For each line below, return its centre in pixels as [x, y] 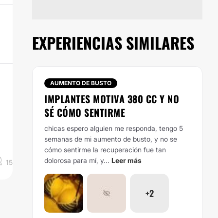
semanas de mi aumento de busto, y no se [111, 139]
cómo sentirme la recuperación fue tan [105, 150]
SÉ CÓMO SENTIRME [85, 112]
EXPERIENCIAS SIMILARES [113, 43]
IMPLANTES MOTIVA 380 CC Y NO [112, 99]
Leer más [127, 160]
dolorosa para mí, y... [77, 160]
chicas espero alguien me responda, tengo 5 [114, 128]
